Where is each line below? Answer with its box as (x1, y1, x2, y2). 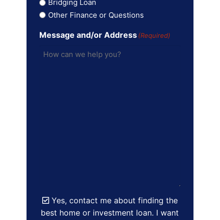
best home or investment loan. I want (41, 207, 179, 218)
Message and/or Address (39, 29, 137, 40)
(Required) (137, 31, 170, 39)
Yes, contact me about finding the (49, 195, 178, 205)
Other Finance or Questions (48, 10, 144, 20)
